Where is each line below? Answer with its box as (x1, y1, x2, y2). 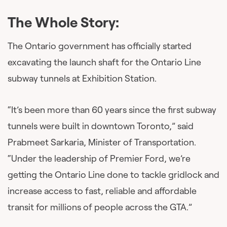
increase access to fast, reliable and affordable (8, 184, 197, 197)
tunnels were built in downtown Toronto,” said (8, 120, 194, 132)
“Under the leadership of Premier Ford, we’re (8, 152, 191, 164)
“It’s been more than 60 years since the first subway (8, 103, 216, 116)
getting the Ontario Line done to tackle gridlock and (8, 168, 219, 180)
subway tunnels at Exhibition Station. (8, 72, 157, 84)
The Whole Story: (8, 13, 119, 31)
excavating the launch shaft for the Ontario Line (8, 56, 201, 68)
